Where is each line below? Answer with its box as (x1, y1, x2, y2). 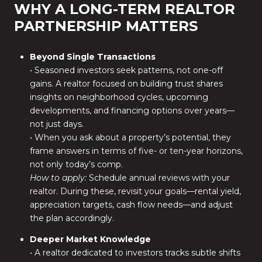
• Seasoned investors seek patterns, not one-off (29, 64, 223, 75)
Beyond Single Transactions (29, 51, 156, 62)
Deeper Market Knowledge (29, 233, 151, 244)
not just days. (29, 118, 84, 129)
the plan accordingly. (29, 212, 114, 223)
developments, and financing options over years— (29, 105, 235, 116)
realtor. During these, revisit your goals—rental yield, (29, 185, 241, 196)
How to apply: (29, 172, 87, 183)
